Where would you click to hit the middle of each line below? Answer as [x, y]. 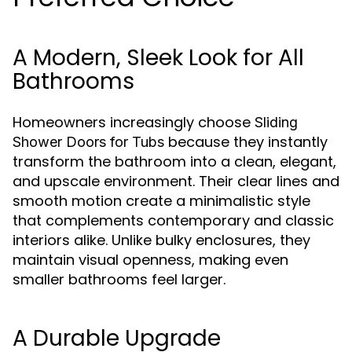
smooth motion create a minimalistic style [161, 201]
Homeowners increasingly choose [134, 122]
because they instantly [246, 142]
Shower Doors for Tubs [88, 142]
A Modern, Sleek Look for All [158, 58]
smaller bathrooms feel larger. [119, 279]
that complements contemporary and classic [173, 220]
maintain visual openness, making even [150, 260]
